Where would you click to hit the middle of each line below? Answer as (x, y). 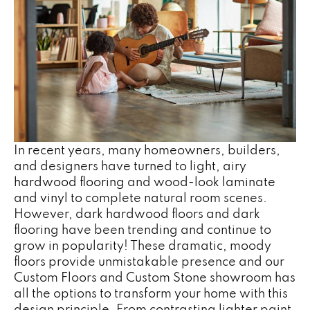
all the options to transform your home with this (151, 293)
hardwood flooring (69, 181)
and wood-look (173, 181)
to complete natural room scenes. (167, 197)
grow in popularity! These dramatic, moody (143, 245)
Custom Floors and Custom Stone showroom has (155, 277)
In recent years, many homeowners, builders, (147, 149)
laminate (249, 181)
